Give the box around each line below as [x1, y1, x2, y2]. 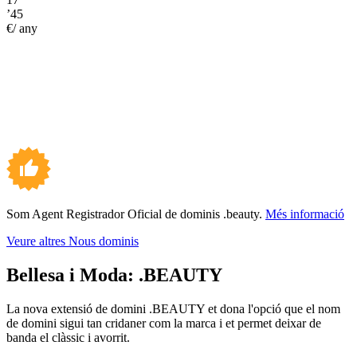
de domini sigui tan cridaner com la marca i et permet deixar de [6, 316, 321, 330]
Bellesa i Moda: [6, 264, 139, 285]
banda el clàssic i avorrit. [6, 330, 130, 344]
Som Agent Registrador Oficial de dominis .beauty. [6, 206, 265, 221]
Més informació [265, 206, 344, 221]
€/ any [6, 21, 37, 35]
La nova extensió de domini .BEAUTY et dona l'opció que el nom [6, 301, 340, 316]
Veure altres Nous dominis [6, 233, 139, 248]
